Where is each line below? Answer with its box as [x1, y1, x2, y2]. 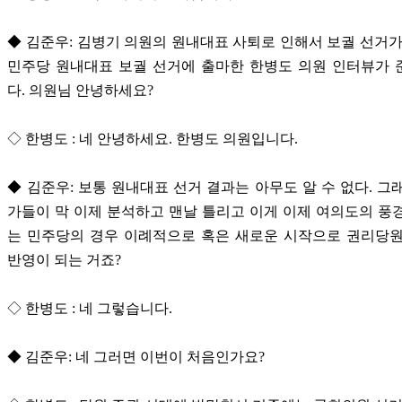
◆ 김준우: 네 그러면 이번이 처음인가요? [7, 349, 265, 365]
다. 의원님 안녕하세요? [7, 83, 153, 99]
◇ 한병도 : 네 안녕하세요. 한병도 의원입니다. [7, 131, 298, 147]
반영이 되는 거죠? [7, 252, 121, 268]
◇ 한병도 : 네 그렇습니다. [7, 301, 172, 317]
